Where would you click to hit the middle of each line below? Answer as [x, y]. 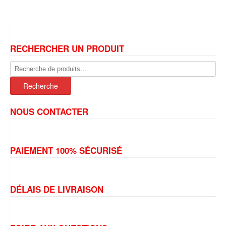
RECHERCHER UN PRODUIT [67, 49]
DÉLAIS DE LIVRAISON [57, 189]
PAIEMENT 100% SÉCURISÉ [66, 151]
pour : [18, 76]
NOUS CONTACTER [49, 112]
